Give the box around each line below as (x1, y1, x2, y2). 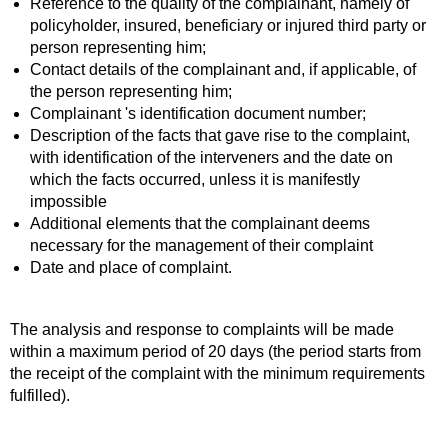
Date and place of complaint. (30, 259, 232, 276)
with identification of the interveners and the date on (30, 149, 393, 166)
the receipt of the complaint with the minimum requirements (10, 365, 425, 382)
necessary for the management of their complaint (30, 237, 373, 254)
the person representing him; (30, 83, 232, 100)
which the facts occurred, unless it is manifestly (30, 171, 360, 188)
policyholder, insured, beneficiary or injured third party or (30, 17, 426, 34)
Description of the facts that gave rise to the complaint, (30, 127, 410, 144)
